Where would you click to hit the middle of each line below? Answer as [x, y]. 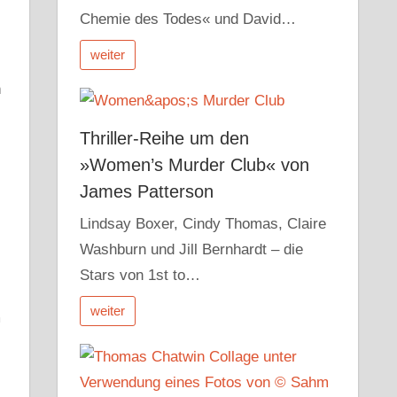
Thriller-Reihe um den [165, 139]
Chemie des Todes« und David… [188, 19]
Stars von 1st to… [140, 275]
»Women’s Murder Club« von [195, 165]
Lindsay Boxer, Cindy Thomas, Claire [203, 224]
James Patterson [147, 192]
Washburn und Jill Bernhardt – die [192, 249]
